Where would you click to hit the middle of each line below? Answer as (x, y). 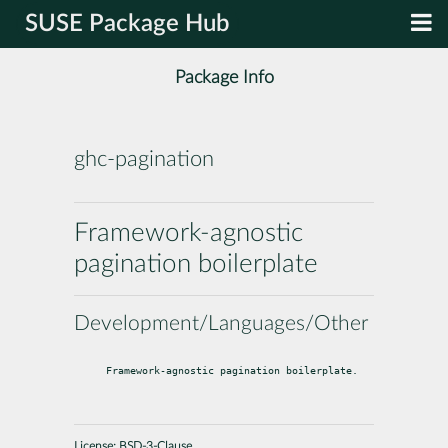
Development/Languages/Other (221, 323)
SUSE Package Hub (127, 24)
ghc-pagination (144, 159)
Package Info (224, 78)
